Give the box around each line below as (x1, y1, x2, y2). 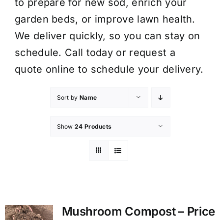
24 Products (75, 122, 112, 130)
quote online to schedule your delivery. (15, 63, 204, 75)
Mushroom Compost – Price (61, 204, 215, 219)
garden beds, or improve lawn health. (15, 13, 195, 25)
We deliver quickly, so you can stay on (15, 29, 200, 42)
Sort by (56, 93, 80, 101)
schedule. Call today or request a (15, 46, 175, 58)
